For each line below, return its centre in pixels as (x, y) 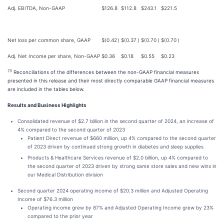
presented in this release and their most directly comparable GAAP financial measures (111, 80)
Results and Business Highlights (47, 105)
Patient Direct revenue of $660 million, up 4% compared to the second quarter (122, 138)
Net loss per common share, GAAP (49, 40)
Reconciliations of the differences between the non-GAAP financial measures (105, 72)
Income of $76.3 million (45, 199)
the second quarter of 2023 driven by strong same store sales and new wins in (122, 166)
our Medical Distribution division (65, 174)
